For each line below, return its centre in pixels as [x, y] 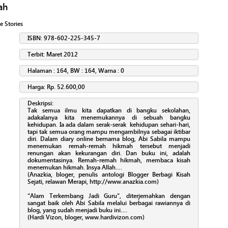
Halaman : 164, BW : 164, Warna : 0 [76, 70]
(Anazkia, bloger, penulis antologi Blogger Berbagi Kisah [109, 174]
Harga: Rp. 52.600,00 [56, 87]
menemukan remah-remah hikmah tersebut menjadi [109, 146]
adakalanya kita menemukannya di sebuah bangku [109, 117]
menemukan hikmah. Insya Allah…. [75, 167]
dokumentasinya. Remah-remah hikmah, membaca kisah [109, 160]
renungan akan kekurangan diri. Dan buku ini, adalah [109, 153]
